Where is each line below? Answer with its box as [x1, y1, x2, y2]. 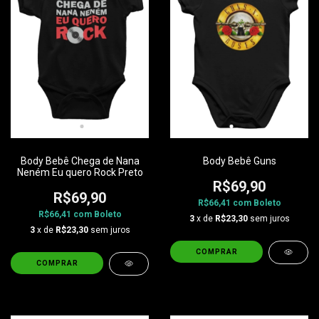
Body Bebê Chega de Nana [20, 155, 140, 167]
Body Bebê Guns [202, 155, 276, 167]
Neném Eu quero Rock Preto [16, 166, 143, 178]
